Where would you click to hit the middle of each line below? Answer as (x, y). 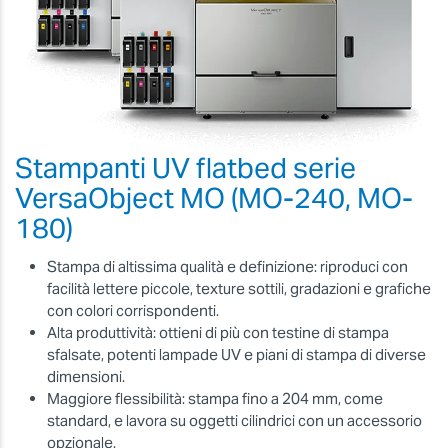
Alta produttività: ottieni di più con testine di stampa (218, 333)
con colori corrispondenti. (133, 311)
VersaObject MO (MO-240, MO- (214, 197)
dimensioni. (86, 377)
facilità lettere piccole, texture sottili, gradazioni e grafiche (239, 289)
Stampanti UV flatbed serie (185, 167)
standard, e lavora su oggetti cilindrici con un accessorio (234, 421)
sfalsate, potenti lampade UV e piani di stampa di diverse (236, 355)
